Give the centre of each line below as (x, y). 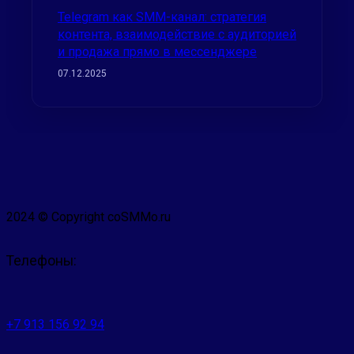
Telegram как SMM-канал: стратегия (162, 17)
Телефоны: (41, 260)
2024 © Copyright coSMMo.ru (88, 217)
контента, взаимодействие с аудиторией (177, 34)
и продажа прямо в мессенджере (157, 51)
